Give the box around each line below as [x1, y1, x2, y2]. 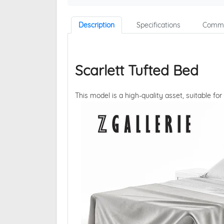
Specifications [136, 20, 180, 30]
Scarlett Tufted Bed [74, 61, 198, 79]
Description [78, 20, 114, 30]
